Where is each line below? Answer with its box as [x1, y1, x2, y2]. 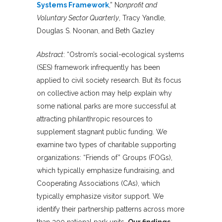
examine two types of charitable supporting [37, 141, 176, 149]
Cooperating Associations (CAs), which [37, 179, 160, 188]
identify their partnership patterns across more [37, 205, 184, 214]
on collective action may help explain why [37, 89, 172, 98]
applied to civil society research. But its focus [37, 76, 181, 85]
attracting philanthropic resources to [37, 115, 153, 123]
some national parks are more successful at [37, 102, 176, 111]
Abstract [37, 51, 63, 59]
